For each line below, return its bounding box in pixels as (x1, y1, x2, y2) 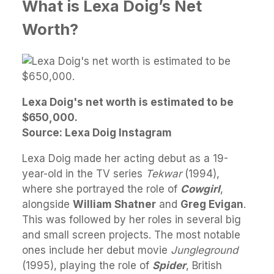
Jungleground (171, 243, 238, 256)
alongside (22, 198, 73, 210)
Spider (152, 259, 186, 272)
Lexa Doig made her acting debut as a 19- (22, 152, 228, 165)
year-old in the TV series (22, 167, 146, 180)
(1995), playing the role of (22, 259, 152, 272)
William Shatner (73, 198, 156, 210)
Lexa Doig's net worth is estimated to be (22, 95, 234, 108)
